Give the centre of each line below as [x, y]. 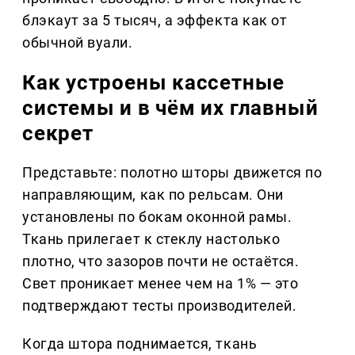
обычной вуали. [78, 43]
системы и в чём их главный [170, 108]
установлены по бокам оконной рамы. [157, 217]
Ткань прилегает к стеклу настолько [151, 239]
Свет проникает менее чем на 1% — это [160, 284]
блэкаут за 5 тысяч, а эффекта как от [155, 21]
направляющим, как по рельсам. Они [153, 195]
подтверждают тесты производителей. [160, 306]
